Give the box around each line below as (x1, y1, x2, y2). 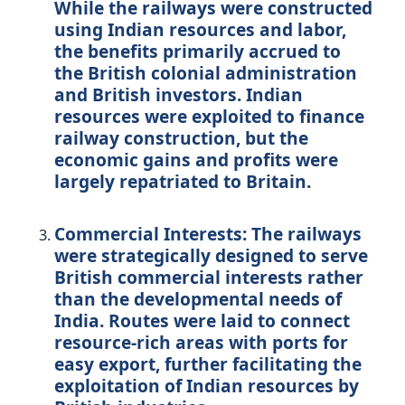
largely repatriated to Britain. (54, 169, 311, 194)
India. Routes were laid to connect (54, 308, 350, 334)
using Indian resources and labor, (54, 17, 346, 42)
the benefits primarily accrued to (54, 39, 341, 64)
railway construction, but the (54, 126, 308, 151)
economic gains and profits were (54, 147, 338, 173)
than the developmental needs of (54, 287, 342, 312)
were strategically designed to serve (54, 243, 368, 268)
